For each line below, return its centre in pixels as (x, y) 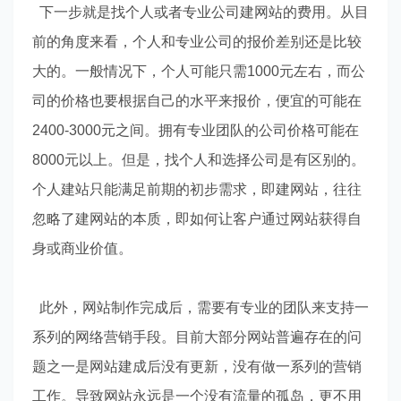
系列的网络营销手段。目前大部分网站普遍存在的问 (196, 337)
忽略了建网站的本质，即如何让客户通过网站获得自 (196, 218)
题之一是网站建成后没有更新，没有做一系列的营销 (196, 366)
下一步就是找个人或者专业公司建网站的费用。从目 (200, 12)
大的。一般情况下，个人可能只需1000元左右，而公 (198, 71)
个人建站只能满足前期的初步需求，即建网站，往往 (196, 189)
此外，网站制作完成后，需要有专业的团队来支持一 (200, 307)
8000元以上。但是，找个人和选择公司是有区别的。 (198, 159)
